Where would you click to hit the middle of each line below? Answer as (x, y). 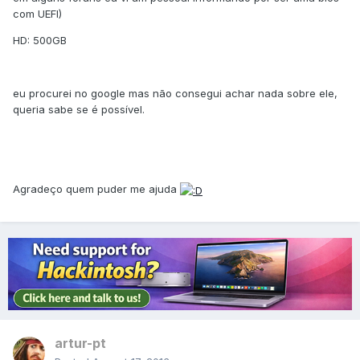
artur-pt (80, 344)
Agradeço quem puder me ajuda (96, 189)
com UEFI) (37, 14)
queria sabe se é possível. (79, 110)
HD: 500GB (40, 41)
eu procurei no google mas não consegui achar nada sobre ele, (175, 94)
